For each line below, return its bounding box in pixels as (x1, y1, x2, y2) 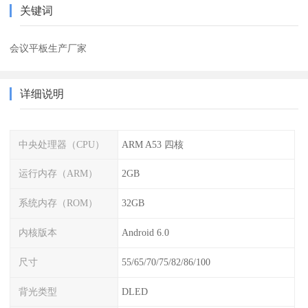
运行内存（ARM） (19, 168, 98, 179)
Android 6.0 (121, 227, 169, 239)
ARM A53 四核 (121, 138, 184, 150)
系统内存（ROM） (19, 197, 98, 209)
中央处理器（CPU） (19, 138, 105, 150)
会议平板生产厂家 (10, 42, 87, 54)
